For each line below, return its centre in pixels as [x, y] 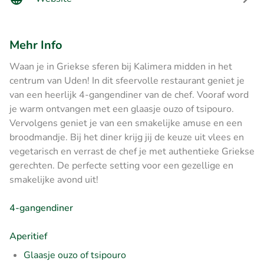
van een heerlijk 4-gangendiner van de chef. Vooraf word [129, 95]
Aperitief [28, 236]
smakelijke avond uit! [54, 179]
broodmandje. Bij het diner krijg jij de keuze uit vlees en [127, 137]
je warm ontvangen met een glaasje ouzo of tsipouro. [122, 109]
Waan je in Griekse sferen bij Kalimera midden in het [121, 66]
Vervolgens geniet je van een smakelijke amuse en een [126, 123]
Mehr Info [36, 45]
